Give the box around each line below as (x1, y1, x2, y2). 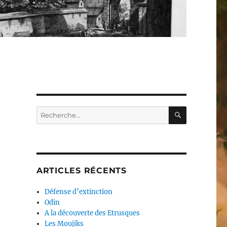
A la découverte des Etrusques (45, 209, 140, 218)
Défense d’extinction (45, 187, 113, 197)
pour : (36, 118, 55, 127)
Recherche (36, 107, 71, 117)
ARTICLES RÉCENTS (36, 166, 127, 176)
